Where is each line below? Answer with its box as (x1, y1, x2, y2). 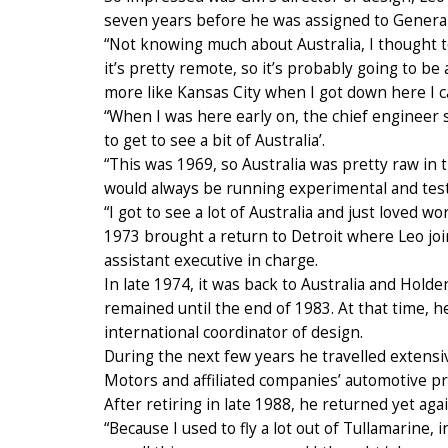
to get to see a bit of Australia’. (104, 129, 325, 151)
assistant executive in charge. (104, 249, 318, 271)
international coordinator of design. (104, 321, 363, 343)
